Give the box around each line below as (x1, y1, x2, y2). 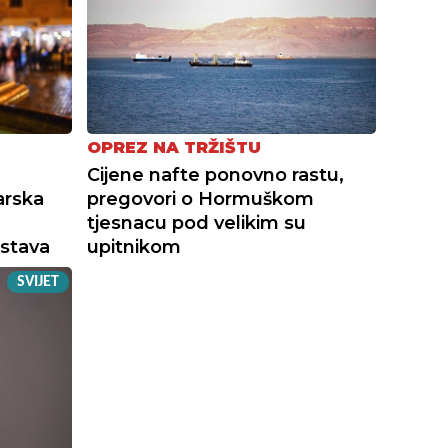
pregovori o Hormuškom (87, 187, 315, 210)
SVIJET (17, 273, 60, 290)
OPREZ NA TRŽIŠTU (87, 137, 262, 157)
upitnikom (87, 235, 182, 258)
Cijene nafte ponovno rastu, (87, 163, 345, 186)
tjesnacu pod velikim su (87, 211, 307, 234)
